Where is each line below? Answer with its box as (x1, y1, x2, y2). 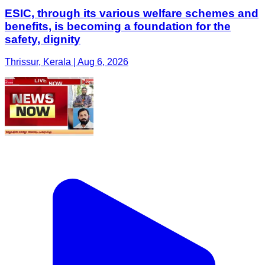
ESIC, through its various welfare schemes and (5, 7, 258, 20)
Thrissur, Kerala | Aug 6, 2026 (5, 57, 128, 67)
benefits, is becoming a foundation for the (5, 20, 231, 33)
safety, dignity (5, 33, 80, 46)
